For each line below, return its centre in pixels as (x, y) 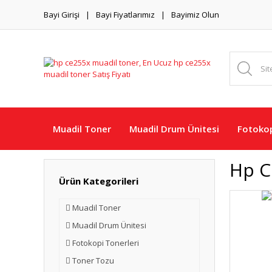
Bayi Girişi (62, 14)
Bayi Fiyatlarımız (125, 14)
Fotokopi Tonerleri (106, 243)
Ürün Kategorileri (99, 181)
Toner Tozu (93, 260)
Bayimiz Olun (195, 14)
